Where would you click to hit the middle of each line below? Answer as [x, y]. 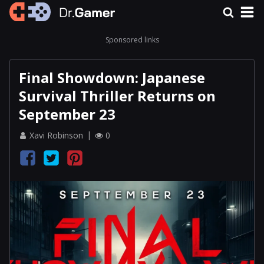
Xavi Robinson [56, 135]
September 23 [67, 114]
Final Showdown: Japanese [112, 77]
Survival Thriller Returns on [117, 96]
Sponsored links [132, 40]
